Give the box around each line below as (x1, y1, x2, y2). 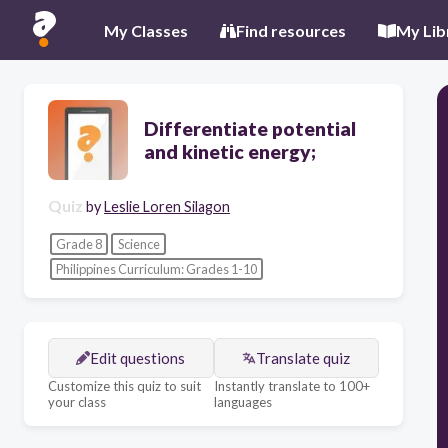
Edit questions (90, 348, 186, 367)
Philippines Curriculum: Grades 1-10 (55, 261, 257, 278)
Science (117, 235, 160, 252)
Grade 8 (55, 235, 102, 252)
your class (48, 393, 106, 410)
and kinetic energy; (144, 140, 316, 163)
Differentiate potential (144, 117, 356, 140)
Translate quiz (256, 348, 351, 367)
